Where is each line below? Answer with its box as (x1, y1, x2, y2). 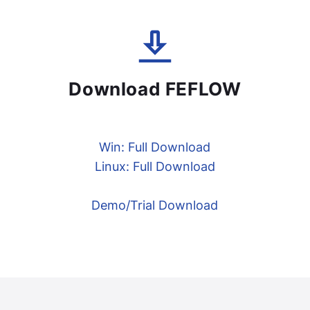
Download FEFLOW (69, 78, 241, 100)
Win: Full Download (99, 140, 211, 154)
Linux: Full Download (94, 159, 215, 174)
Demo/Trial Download (91, 198, 219, 212)
